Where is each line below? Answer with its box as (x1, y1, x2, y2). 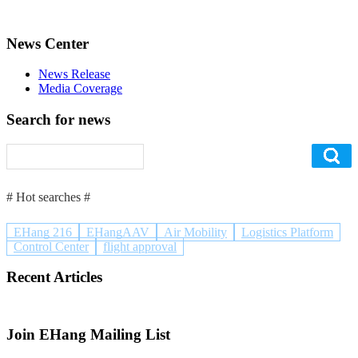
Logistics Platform (241, 225, 333, 239)
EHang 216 (14, 225, 72, 239)
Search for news (6, 111, 110, 129)
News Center (6, 34, 89, 52)
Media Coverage (38, 82, 122, 96)
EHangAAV (86, 225, 149, 239)
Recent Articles (6, 268, 102, 286)
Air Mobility (164, 225, 227, 239)
